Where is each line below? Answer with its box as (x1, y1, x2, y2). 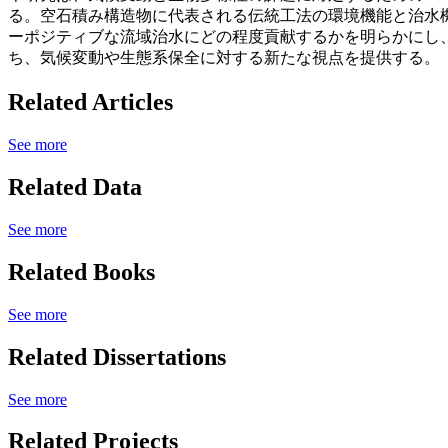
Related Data (8, 174, 142, 201)
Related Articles (8, 89, 173, 116)
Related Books (8, 258, 155, 285)
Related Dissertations (8, 343, 226, 370)
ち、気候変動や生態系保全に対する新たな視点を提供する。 (8, 49, 440, 67)
